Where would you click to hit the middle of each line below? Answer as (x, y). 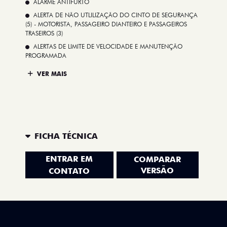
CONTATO (69, 171)
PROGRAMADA (46, 56)
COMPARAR (158, 159)
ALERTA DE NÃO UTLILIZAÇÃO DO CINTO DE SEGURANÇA (116, 15)
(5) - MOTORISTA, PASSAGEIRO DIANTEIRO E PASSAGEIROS (106, 24)
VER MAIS (51, 73)
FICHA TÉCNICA (66, 136)
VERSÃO (158, 170)
